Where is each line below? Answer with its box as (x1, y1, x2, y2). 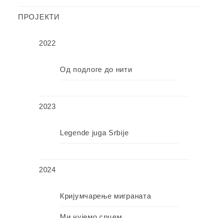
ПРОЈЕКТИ (18, 13, 60, 21)
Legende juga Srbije (60, 128, 129, 137)
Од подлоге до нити (60, 65, 132, 74)
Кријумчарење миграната (60, 192, 151, 200)
